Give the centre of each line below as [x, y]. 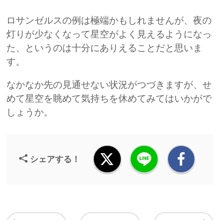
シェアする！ [55, 159]
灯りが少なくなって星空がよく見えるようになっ [109, 34]
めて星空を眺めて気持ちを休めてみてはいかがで [109, 99]
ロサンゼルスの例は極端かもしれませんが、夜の [109, 21]
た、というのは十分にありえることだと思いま [105, 48]
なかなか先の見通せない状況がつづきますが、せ [109, 85]
